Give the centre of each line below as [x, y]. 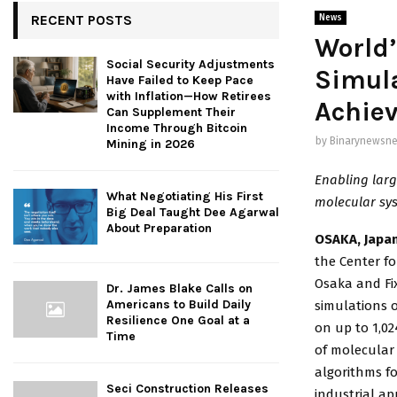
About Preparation [159, 228]
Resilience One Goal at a [178, 321]
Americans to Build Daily [179, 305]
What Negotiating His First [185, 196]
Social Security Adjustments [191, 64]
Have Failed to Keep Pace [180, 80]
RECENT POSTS [82, 20]
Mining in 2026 [151, 144]
